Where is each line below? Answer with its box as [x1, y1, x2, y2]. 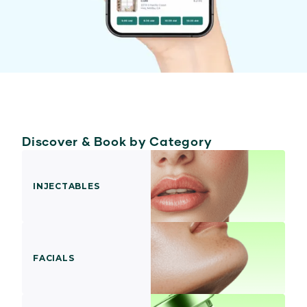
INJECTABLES [33, 180, 100, 191]
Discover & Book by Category [22, 133, 212, 149]
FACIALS [33, 252, 75, 263]
